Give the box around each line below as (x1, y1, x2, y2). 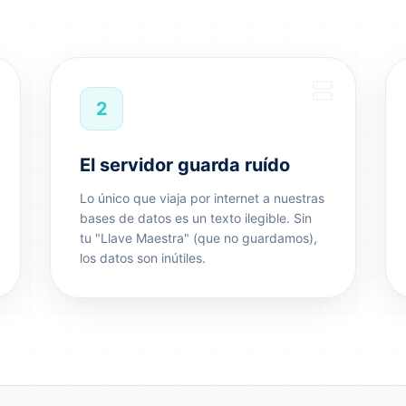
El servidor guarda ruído (80, 154, 291, 176)
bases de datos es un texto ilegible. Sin (80, 210, 313, 226)
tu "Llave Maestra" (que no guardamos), (80, 230, 318, 246)
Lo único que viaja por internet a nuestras (80, 190, 325, 206)
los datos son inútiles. (80, 250, 207, 266)
